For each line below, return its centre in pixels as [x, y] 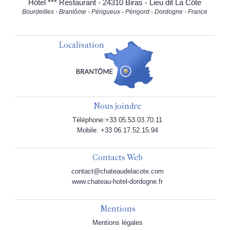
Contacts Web [117, 157]
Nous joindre [118, 106]
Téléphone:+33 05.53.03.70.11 [118, 120]
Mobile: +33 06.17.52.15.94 [117, 130]
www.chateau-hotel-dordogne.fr [118, 181]
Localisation [82, 45]
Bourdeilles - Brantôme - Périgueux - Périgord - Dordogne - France [115, 12]
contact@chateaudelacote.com [117, 171]
